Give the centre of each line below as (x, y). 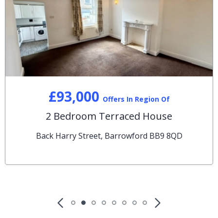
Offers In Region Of (136, 99)
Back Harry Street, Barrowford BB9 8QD (109, 136)
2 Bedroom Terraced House (109, 116)
